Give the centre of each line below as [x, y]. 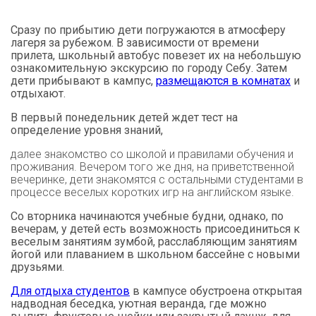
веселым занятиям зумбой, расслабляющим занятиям [154, 241]
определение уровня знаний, [88, 130]
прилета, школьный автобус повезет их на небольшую [156, 55]
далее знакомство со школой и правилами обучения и [152, 154]
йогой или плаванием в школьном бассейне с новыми [155, 254]
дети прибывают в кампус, [83, 80]
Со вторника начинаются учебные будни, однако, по [147, 216]
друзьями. [39, 267]
